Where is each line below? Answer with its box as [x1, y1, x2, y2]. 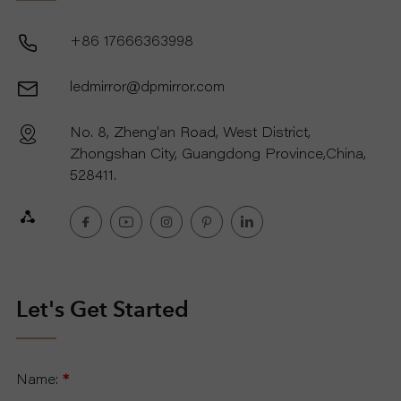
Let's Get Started [16, 294, 189, 323]
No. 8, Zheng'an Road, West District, [70, 126, 311, 141]
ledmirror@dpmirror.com [70, 81, 225, 95]
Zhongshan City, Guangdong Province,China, [70, 148, 366, 162]
